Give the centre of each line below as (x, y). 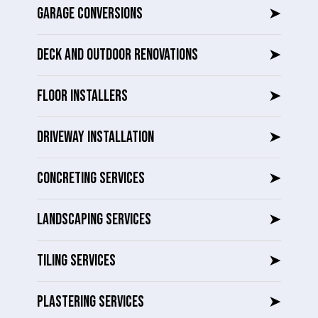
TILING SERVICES (76, 261)
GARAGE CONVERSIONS (90, 14)
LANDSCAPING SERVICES (94, 220)
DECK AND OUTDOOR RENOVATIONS (117, 55)
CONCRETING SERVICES (91, 179)
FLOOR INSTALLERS (82, 97)
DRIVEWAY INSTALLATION (95, 138)
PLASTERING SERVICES (91, 302)
